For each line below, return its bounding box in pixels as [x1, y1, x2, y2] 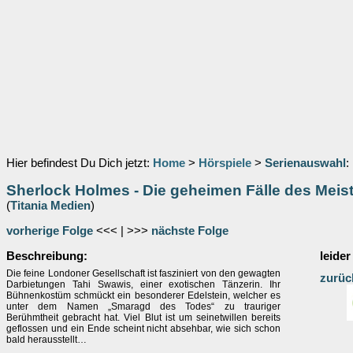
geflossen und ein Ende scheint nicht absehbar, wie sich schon [6, 323, 281, 334]
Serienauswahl [265, 157, 346, 169]
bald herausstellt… [6, 334, 87, 345]
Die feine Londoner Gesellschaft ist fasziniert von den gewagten [6, 268, 281, 279]
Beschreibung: [6, 250, 87, 262]
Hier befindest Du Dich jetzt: [6, 157, 153, 169]
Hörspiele [199, 157, 251, 169]
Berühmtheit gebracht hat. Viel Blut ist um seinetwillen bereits [6, 312, 281, 323]
